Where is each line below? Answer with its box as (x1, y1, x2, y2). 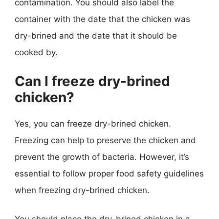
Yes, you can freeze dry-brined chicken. (15, 118, 171, 129)
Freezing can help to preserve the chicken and (15, 135, 196, 145)
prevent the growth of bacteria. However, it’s (15, 152, 189, 162)
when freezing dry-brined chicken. (15, 185, 150, 195)
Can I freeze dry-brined (15, 72, 170, 89)
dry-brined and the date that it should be (15, 31, 177, 41)
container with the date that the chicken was (15, 14, 190, 24)
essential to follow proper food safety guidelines (15, 168, 204, 178)
